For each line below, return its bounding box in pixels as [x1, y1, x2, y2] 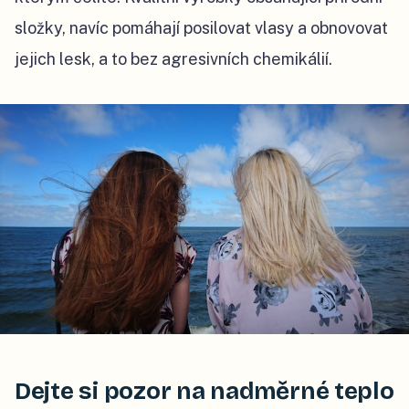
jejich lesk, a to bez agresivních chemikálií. [15, 49, 332, 69]
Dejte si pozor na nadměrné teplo [15, 377, 394, 406]
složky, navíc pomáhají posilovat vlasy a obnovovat [15, 18, 388, 38]
